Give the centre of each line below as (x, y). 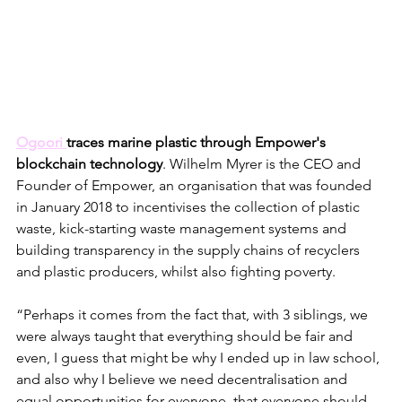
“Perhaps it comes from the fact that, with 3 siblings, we (194, 315)
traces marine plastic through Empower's (198, 143)
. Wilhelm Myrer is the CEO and (263, 164)
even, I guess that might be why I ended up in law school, (200, 358)
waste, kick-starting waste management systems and (183, 229)
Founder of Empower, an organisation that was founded (196, 186)
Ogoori (41, 143)
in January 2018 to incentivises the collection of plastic (190, 207)
